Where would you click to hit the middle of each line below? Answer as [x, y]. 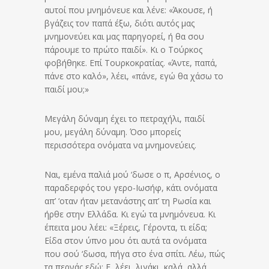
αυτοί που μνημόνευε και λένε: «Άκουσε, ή [128, 10]
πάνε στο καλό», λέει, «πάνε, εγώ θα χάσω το [134, 76]
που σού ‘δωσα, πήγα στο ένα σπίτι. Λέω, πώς [134, 254]
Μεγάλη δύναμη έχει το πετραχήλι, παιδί [125, 119]
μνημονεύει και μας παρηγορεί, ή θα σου [124, 37]
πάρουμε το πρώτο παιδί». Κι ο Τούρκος [123, 50]
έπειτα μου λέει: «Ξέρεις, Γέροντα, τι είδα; [126, 228]
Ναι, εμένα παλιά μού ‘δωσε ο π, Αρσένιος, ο [132, 175]
